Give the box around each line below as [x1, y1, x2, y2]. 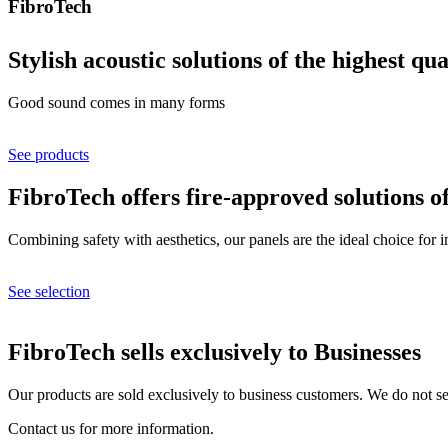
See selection [8, 283, 90, 301]
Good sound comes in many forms [8, 94, 225, 112]
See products [8, 146, 89, 164]
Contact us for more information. [8, 419, 214, 437]
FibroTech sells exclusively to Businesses [8, 338, 421, 365]
